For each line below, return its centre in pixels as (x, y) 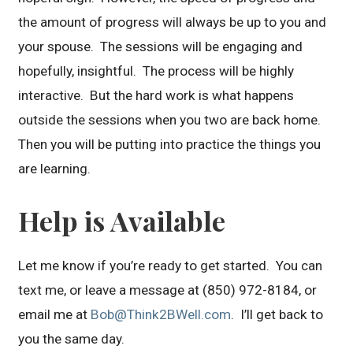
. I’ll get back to (277, 314)
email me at (55, 314)
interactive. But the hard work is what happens (156, 96)
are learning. (56, 169)
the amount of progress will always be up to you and (173, 22)
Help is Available (122, 221)
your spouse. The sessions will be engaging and (161, 47)
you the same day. (72, 338)
